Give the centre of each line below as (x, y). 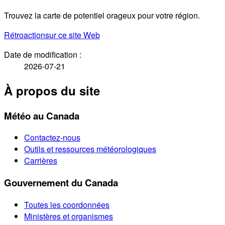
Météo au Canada (42, 116)
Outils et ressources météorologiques (90, 149)
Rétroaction (25, 35)
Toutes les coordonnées (67, 204)
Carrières (41, 161)
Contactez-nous (52, 138)
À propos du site (52, 90)
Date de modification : (43, 54)
